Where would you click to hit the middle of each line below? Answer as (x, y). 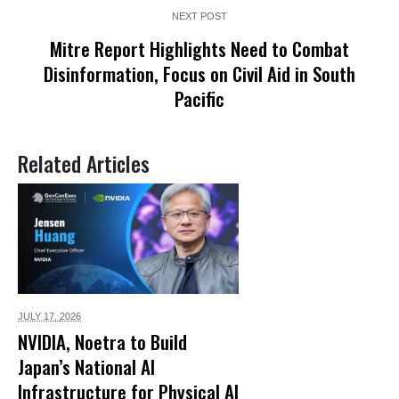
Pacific (199, 99)
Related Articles (84, 164)
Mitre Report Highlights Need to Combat (199, 49)
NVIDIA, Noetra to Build (102, 342)
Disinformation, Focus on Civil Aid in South (199, 74)
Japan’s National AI (86, 367)
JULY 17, (39, 317)
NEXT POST (199, 16)
